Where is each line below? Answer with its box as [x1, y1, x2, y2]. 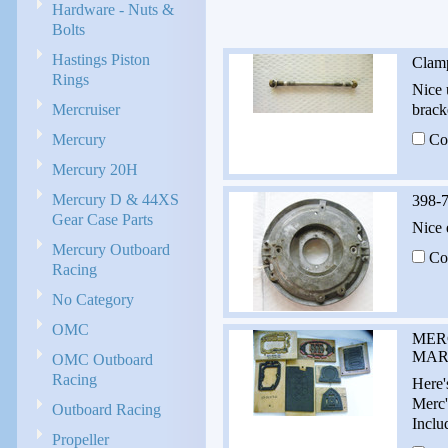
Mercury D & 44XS [52, 190, 179, 209]
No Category [52, 290, 134, 309]
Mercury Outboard [52, 240, 170, 259]
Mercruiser [52, 100, 120, 119]
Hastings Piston [52, 50, 150, 69]
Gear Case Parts [52, 210, 153, 229]
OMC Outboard [52, 350, 153, 369]
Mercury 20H [52, 160, 138, 179]
